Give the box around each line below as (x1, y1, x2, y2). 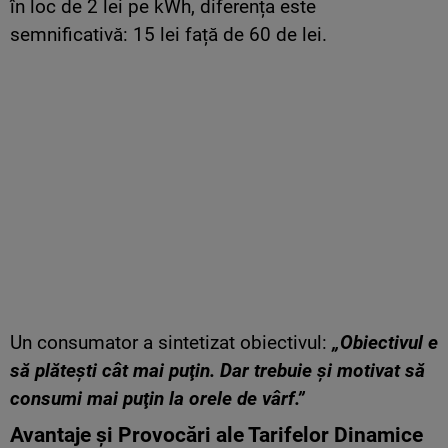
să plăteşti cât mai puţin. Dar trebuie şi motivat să (10, 359, 425, 383)
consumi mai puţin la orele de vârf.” (10, 387, 305, 411)
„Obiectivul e (332, 331, 438, 355)
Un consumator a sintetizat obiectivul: (10, 331, 332, 355)
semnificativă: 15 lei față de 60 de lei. (10, 23, 327, 47)
